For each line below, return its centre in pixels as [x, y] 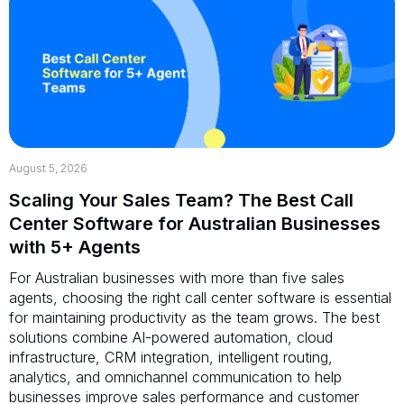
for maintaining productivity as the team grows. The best [194, 317]
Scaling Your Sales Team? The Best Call [181, 200]
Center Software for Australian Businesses [195, 223]
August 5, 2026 [48, 168]
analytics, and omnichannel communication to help [175, 376]
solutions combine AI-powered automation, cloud [171, 337]
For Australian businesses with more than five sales [177, 277]
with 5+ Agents [75, 247]
